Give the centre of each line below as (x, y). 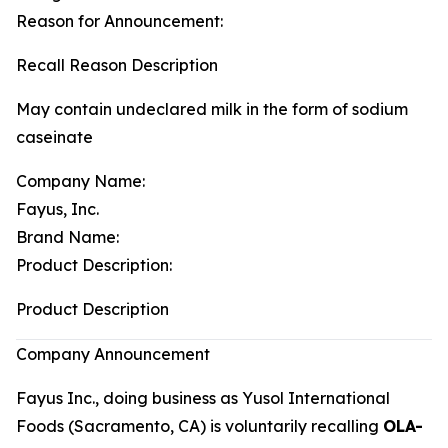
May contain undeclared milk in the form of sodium (212, 109)
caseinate (54, 137)
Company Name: (80, 181)
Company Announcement (113, 354)
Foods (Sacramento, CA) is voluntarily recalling (199, 426)
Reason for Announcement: (119, 21)
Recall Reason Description (117, 65)
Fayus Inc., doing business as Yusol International (203, 398)
